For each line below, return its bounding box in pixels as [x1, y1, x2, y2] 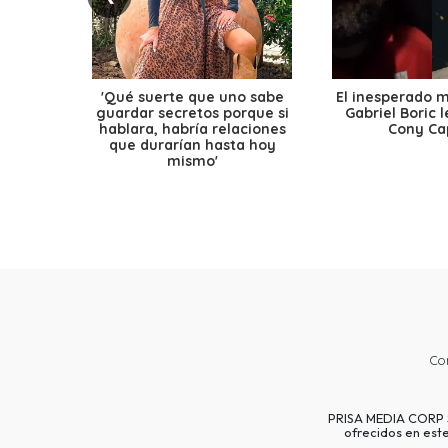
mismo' [166, 152, 218, 171]
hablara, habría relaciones [98, 120, 286, 139]
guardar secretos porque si [95, 104, 289, 123]
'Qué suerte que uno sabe [100, 88, 284, 107]
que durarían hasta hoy [108, 136, 276, 155]
